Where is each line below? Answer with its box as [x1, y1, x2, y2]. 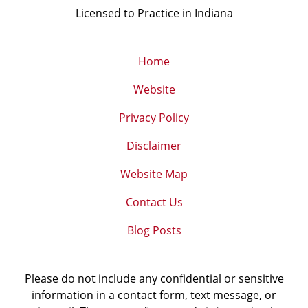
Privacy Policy [119, 110, 189, 126]
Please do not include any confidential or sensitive [24, 271, 284, 287]
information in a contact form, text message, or [32, 287, 276, 303]
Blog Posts [126, 223, 181, 239]
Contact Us [125, 195, 183, 210]
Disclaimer [126, 138, 181, 154]
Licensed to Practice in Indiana [75, 5, 233, 21]
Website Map [120, 166, 188, 182]
